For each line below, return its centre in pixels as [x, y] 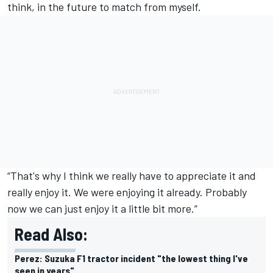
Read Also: [51, 234]
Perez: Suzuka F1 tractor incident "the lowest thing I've [131, 258]
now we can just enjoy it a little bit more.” [102, 208]
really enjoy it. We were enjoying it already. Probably [127, 192]
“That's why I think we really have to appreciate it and [132, 175]
